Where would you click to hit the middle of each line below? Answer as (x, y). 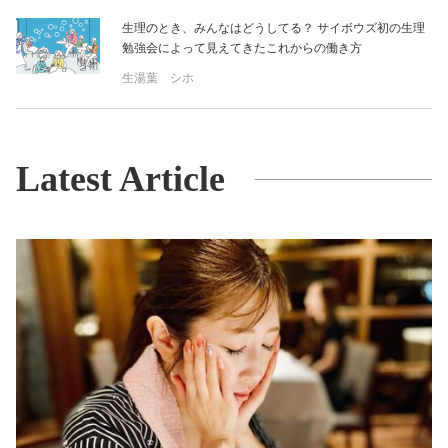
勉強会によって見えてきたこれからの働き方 (242, 48)
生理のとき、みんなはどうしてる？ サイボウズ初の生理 (273, 28)
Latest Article (120, 179)
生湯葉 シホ (158, 78)
